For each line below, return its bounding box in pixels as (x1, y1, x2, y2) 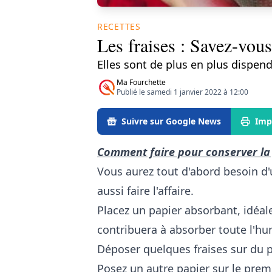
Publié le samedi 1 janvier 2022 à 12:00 (117, 87, 248, 98)
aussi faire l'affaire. (97, 183, 194, 199)
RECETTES (97, 21, 141, 33)
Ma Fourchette (117, 77, 166, 88)
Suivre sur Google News (121, 115, 221, 127)
